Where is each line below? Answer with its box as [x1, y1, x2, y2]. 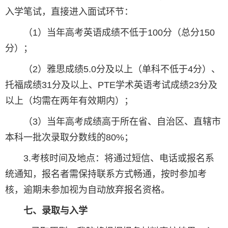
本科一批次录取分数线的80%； [5, 132, 133, 143]
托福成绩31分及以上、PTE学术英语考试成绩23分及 [5, 80, 217, 91]
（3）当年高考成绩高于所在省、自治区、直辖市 [5, 117, 221, 127]
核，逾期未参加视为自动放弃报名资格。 [5, 185, 170, 195]
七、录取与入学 [23, 206, 88, 216]
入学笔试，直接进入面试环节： [5, 7, 133, 17]
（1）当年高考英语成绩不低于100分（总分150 [5, 27, 215, 38]
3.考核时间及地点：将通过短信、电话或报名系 [5, 153, 214, 164]
